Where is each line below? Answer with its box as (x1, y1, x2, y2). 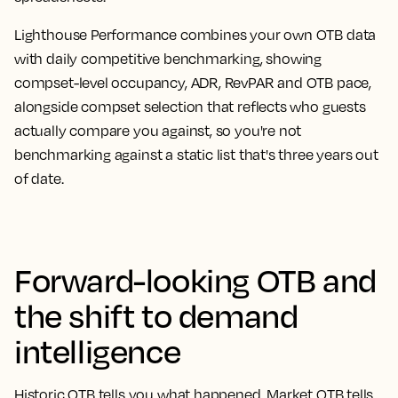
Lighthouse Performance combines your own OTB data (14, 26, 377, 44)
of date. (14, 170, 64, 187)
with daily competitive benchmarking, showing (14, 50, 322, 68)
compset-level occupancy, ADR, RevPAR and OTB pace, (14, 74, 372, 92)
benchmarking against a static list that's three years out (14, 146, 378, 163)
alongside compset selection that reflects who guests (14, 98, 366, 115)
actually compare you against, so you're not (14, 122, 302, 139)
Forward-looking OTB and (14, 259, 377, 299)
